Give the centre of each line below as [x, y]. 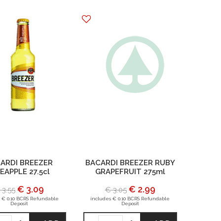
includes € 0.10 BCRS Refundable [130, 199]
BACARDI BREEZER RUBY [130, 163]
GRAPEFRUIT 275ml [130, 172]
